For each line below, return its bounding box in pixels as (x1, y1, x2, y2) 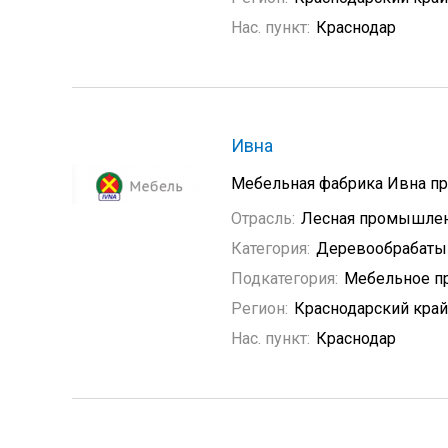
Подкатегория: (231, 269, 338, 288)
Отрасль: (231, 209, 295, 228)
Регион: (231, 299, 288, 318)
